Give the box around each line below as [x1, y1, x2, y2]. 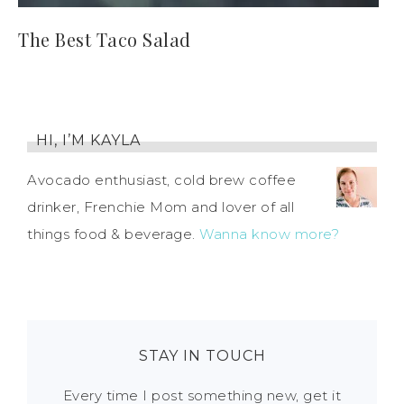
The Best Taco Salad [18, 27, 191, 51]
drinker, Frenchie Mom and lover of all [27, 198, 294, 216]
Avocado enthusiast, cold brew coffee [27, 171, 296, 188]
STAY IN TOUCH [138, 347, 266, 364]
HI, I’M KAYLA [36, 132, 141, 149]
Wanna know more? [199, 225, 339, 243]
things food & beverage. [27, 225, 199, 243]
